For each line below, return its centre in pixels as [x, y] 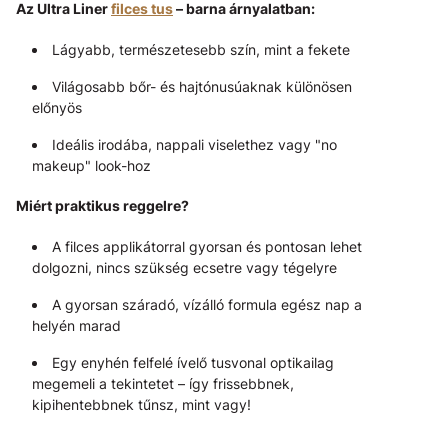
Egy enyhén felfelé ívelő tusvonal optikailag [193, 363]
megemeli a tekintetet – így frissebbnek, [163, 384]
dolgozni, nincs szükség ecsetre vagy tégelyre [184, 268]
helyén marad [76, 326]
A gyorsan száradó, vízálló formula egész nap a [207, 305]
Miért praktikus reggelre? [102, 206]
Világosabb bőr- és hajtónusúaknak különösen [202, 87]
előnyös [57, 108]
